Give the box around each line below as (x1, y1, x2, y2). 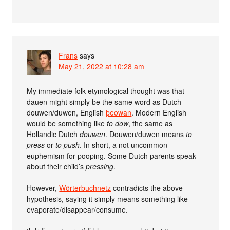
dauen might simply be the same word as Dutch (27, 97, 182, 107)
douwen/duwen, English (27, 107, 106, 118)
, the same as (128, 118, 173, 128)
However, (27, 183, 60, 193)
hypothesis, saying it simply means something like (27, 194, 188, 204)
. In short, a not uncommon (80, 140, 168, 150)
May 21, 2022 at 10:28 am (59, 61, 145, 71)
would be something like (27, 118, 107, 128)
